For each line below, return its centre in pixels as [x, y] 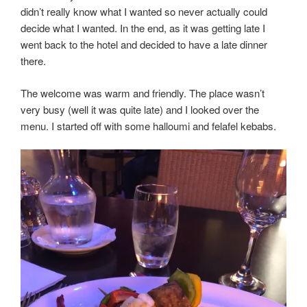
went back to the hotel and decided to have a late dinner [144, 45]
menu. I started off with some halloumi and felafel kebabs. [148, 125]
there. [33, 61]
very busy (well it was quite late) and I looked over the [140, 109]
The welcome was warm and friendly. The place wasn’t [143, 93]
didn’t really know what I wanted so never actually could [144, 12]
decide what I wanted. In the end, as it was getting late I [143, 28]
